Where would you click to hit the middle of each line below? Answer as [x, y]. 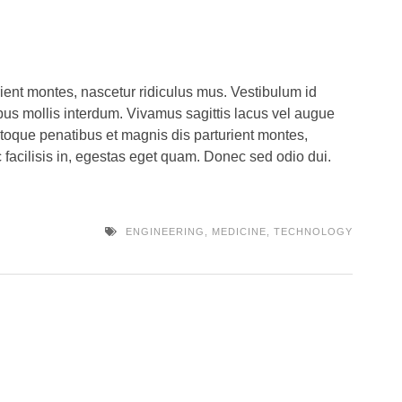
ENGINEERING [165, 232]
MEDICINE [239, 232]
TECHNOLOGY [313, 232]
